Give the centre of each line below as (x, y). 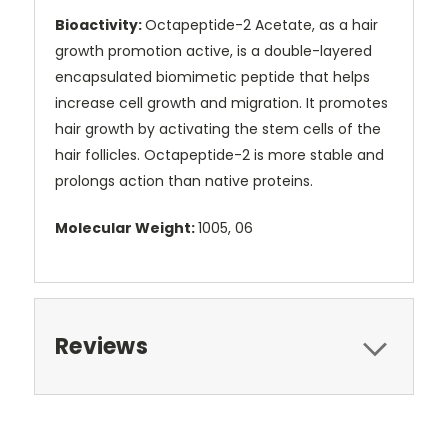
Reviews (101, 347)
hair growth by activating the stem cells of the (218, 129)
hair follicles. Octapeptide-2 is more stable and (219, 155)
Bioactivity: (100, 25)
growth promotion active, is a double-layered (213, 51)
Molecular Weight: (126, 228)
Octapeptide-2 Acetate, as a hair (261, 25)
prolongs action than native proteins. (184, 181)
